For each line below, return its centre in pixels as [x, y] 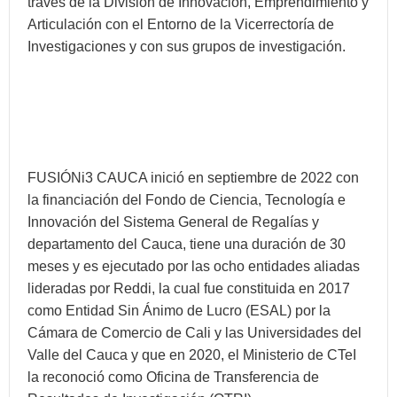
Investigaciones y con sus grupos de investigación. [187, 47]
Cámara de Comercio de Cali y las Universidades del [195, 333]
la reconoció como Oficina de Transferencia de [173, 377]
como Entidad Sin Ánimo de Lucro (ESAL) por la [179, 311]
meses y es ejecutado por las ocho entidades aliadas [194, 266]
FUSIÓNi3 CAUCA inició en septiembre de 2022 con [193, 178]
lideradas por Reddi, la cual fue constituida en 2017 [189, 288]
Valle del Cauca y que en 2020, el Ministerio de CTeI [192, 355]
